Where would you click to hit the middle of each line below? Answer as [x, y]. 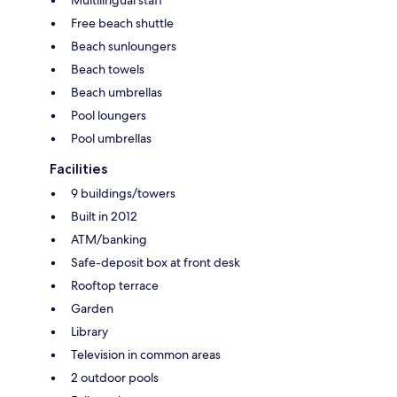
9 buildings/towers [123, 193]
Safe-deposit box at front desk [156, 262]
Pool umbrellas [111, 138]
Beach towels [108, 69]
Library [90, 331]
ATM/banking [109, 239]
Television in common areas [146, 354]
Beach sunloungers [124, 46]
